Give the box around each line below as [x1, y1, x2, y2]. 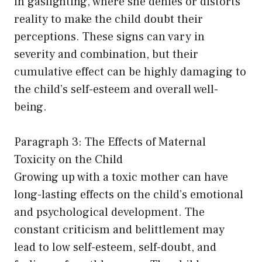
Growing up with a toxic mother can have [14, 170, 228, 185]
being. [14, 99, 47, 115]
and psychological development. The [14, 205, 205, 220]
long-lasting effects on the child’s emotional [14, 187, 243, 203]
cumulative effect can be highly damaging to [14, 64, 246, 80]
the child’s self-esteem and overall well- [14, 82, 218, 98]
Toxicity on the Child [14, 152, 123, 168]
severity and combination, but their [14, 47, 198, 63]
